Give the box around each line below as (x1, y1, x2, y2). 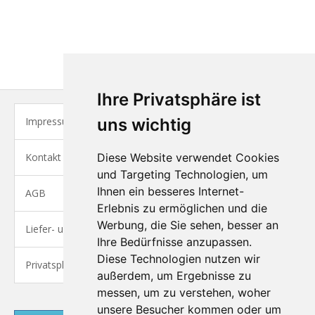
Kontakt (25, 150, 61, 164)
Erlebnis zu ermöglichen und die (96, 201, 267, 215)
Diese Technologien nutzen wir (96, 252, 260, 266)
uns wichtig (96, 115, 191, 135)
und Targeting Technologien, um (96, 167, 268, 181)
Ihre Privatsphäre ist (96, 89, 261, 110)
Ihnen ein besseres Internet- (96, 184, 244, 198)
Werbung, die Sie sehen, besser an (96, 218, 278, 232)
